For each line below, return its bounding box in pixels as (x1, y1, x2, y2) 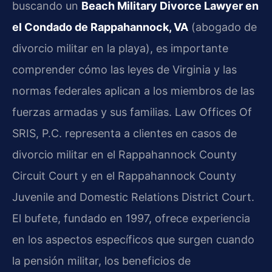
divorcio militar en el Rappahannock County (12, 148, 237, 161)
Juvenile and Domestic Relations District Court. (12, 191, 254, 204)
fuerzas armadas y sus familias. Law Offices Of (12, 106, 252, 119)
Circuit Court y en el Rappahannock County (12, 169, 236, 183)
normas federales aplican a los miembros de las (12, 84, 254, 98)
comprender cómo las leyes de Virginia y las (12, 63, 237, 76)
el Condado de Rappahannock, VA (12, 21, 188, 34)
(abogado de (188, 21, 257, 34)
